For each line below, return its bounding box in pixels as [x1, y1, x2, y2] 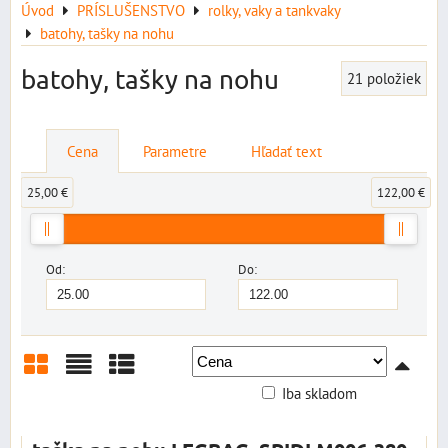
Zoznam [64, 386, 151, 419]
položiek [367, 68, 421, 88]
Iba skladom [282, 383, 357, 403]
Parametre [143, 141, 207, 161]
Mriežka [21, 386, 108, 419]
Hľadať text [251, 141, 322, 161]
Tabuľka [107, 386, 192, 419]
